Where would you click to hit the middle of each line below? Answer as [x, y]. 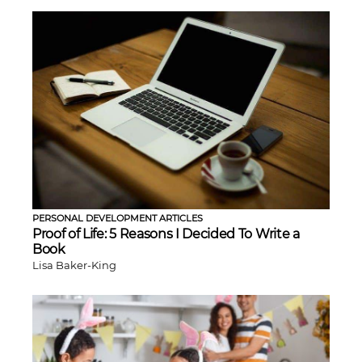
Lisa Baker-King [74, 265]
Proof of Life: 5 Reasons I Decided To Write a [166, 234]
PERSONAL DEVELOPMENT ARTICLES [118, 219]
